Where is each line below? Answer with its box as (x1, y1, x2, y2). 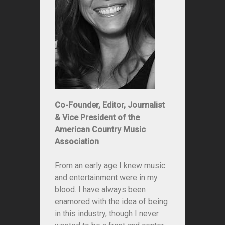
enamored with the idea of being (55, 197, 168, 207)
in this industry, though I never (55, 209, 159, 219)
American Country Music (55, 125, 146, 135)
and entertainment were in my (55, 173, 158, 183)
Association (55, 137, 99, 147)
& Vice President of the (55, 113, 140, 123)
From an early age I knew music (55, 161, 165, 171)
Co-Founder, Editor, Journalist (55, 100, 165, 110)
